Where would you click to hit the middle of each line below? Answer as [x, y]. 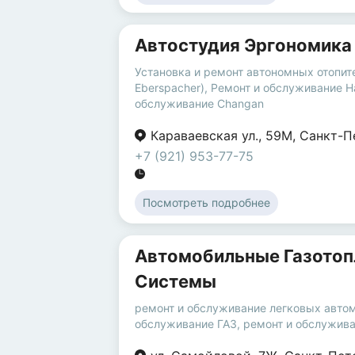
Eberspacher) [170, 88]
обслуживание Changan [199, 104]
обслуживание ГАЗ [186, 324]
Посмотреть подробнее [206, 203]
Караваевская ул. [204, 136]
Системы [176, 282]
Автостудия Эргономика [243, 46]
